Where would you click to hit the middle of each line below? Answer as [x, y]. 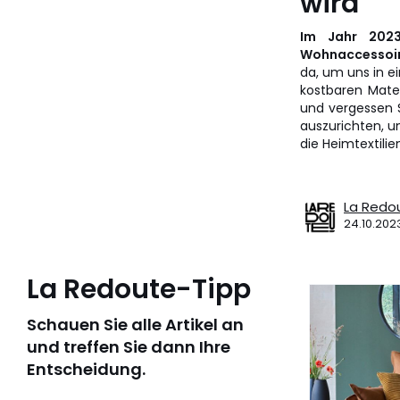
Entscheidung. [86, 369]
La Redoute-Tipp [139, 289]
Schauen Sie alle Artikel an [135, 325]
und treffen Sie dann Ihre [129, 347]
